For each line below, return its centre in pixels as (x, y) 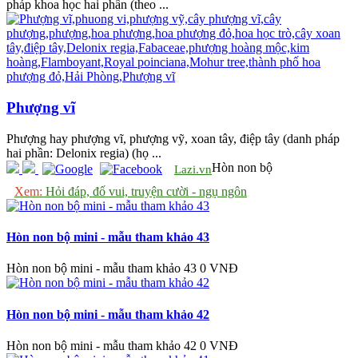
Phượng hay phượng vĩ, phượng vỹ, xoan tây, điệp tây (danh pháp (173, 138)
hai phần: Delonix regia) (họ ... (84, 153)
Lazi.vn (193, 169)
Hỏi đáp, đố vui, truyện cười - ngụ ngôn (145, 191)
